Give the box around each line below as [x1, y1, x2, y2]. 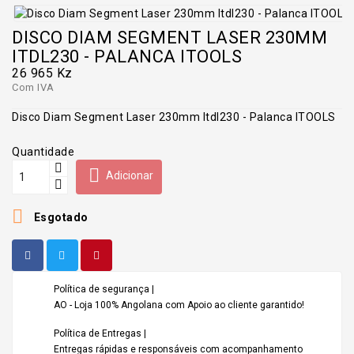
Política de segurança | [54, 283, 154, 295]
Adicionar [106, 169, 153, 183]
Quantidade [12, 145, 74, 158]
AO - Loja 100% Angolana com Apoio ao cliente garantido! [54, 299, 304, 311]
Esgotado [31, 210, 88, 224]
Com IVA [12, 81, 55, 93]
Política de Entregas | [54, 327, 146, 339]
